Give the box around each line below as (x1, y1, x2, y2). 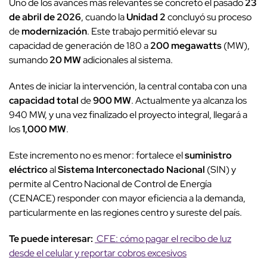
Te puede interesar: (9, 232, 95, 246)
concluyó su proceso (166, 11, 252, 24)
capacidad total (9, 94, 79, 107)
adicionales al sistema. (81, 54, 173, 67)
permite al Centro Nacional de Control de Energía (9, 178, 212, 191)
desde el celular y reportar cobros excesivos (9, 247, 187, 260)
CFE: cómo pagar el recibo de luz (95, 232, 231, 246)
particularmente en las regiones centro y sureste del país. (9, 206, 242, 219)
